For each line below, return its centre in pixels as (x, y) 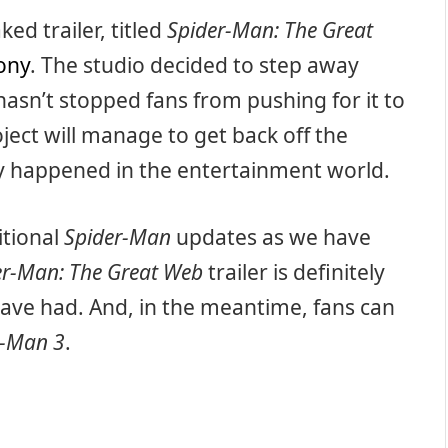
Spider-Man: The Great (270, 29)
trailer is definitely (294, 272)
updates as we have (271, 237)
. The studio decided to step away (194, 64)
